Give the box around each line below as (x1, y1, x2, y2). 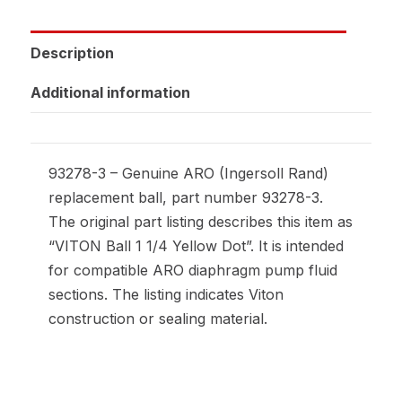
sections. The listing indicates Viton (48, 284, 284, 303)
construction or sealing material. (48, 309, 267, 328)
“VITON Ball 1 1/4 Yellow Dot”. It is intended (48, 236, 344, 255)
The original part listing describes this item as (48, 212, 353, 231)
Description (31, 43, 114, 62)
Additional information (31, 83, 190, 101)
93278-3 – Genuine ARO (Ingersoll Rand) (48, 163, 328, 182)
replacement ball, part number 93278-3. (48, 188, 323, 206)
